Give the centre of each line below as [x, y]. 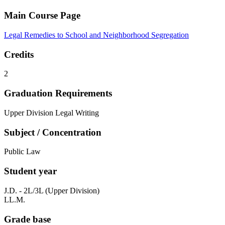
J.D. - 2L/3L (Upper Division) [52, 190]
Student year [30, 171]
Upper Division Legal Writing [51, 113]
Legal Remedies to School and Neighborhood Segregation [96, 35]
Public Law [22, 152]
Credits [19, 54]
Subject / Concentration [53, 132]
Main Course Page [42, 16]
